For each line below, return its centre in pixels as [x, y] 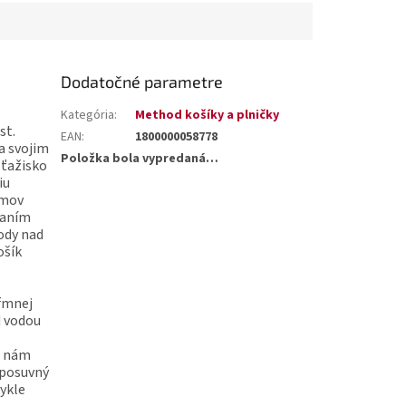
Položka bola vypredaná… [140, 158]
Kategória [88, 115]
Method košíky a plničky [208, 115]
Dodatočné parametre [142, 81]
